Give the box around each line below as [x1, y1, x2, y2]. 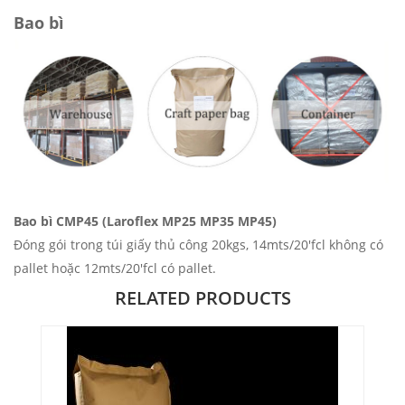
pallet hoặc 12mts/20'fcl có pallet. [14, 259, 216, 277]
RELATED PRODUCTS [114, 285, 291, 310]
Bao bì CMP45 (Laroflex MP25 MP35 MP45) [14, 212, 277, 230]
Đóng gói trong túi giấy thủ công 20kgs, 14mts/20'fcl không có [14, 235, 383, 253]
